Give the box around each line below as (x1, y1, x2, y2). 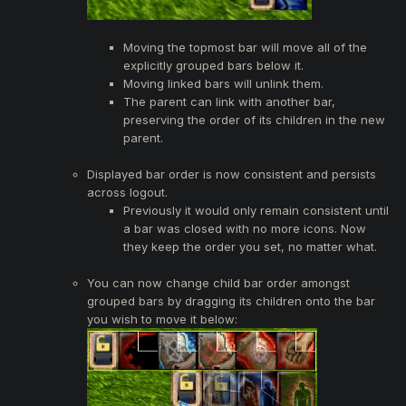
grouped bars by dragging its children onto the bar (87, 293, 375, 308)
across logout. (87, 184, 168, 199)
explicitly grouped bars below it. (123, 57, 304, 72)
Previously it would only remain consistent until (123, 202, 389, 217)
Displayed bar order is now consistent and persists (87, 166, 376, 181)
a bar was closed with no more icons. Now (123, 220, 366, 236)
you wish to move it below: (87, 311, 237, 326)
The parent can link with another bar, (123, 93, 335, 109)
